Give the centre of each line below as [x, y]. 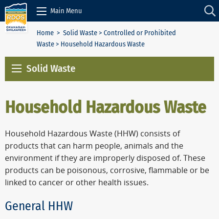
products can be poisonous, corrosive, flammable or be [107, 171]
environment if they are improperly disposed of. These [105, 158]
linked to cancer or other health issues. [77, 183]
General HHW [39, 206]
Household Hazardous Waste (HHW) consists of [92, 134]
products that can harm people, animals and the [94, 146]
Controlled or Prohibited [140, 33]
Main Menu [66, 11]
